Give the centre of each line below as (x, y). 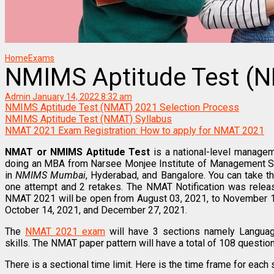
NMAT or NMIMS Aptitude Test (78, 152)
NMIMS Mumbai (51, 175)
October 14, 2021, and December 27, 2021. (96, 210)
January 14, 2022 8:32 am (82, 96)
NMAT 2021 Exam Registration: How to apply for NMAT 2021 (135, 130)
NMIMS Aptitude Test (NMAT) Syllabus (88, 119)
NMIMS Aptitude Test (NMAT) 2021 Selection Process (122, 107)
